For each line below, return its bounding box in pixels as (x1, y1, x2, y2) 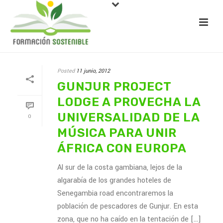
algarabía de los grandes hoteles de (57, 175, 171, 186)
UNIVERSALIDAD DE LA (57, 111, 200, 124)
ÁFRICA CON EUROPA (57, 141, 187, 155)
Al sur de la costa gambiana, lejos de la (57, 162, 182, 173)
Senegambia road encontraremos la (57, 188, 173, 199)
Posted (57, 67, 75, 75)
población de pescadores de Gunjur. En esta (57, 201, 198, 212)
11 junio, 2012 (76, 67, 110, 75)
